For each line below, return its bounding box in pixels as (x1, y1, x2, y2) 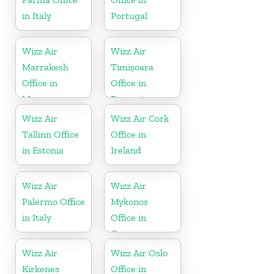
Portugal (111, 9, 148, 21)
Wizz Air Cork (111, 112, 169, 124)
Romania (111, 92, 149, 105)
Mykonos (111, 195, 149, 207)
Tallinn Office (22, 128, 79, 140)
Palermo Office (22, 195, 85, 207)
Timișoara (111, 61, 154, 73)
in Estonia (22, 144, 64, 156)
